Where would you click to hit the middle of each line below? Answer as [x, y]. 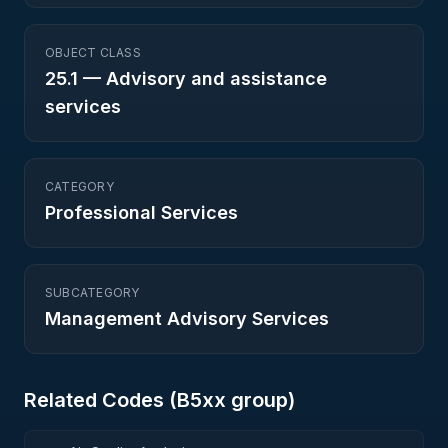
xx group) [248, 400]
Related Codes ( [100, 400]
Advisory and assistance [216, 78]
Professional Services [141, 212]
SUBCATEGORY [92, 292]
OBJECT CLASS [93, 52]
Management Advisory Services [187, 318]
